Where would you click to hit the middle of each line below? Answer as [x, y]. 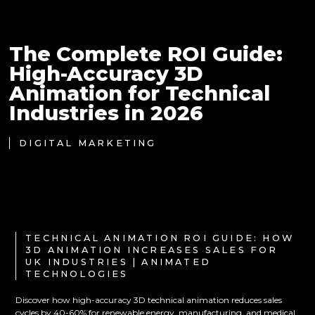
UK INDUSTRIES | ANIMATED [118, 262]
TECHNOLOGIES [77, 274]
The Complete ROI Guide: [146, 54]
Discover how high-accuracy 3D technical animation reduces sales [149, 300]
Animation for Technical [140, 94]
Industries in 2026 [107, 113]
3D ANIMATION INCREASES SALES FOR [152, 250]
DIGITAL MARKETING [88, 143]
